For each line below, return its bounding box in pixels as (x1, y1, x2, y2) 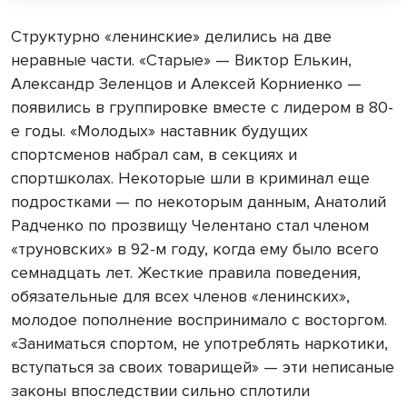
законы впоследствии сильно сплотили (11, 381, 310, 402)
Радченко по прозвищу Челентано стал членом (11, 215, 369, 236)
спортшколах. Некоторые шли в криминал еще (11, 168, 370, 189)
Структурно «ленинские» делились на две (11, 26, 332, 47)
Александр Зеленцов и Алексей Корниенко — (11, 74, 362, 94)
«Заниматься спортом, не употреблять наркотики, (11, 333, 388, 354)
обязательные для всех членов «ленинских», (11, 286, 350, 307)
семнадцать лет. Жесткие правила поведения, (11, 263, 361, 283)
